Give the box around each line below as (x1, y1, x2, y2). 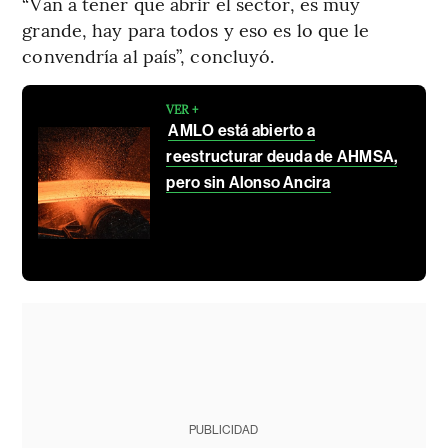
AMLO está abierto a (168, 121, 315, 141)
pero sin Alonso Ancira (166, 173, 331, 193)
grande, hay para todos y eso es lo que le (22, 17, 370, 43)
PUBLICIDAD (189, 423, 259, 438)
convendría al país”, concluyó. (22, 43, 275, 69)
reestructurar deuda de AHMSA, (166, 147, 398, 167)
